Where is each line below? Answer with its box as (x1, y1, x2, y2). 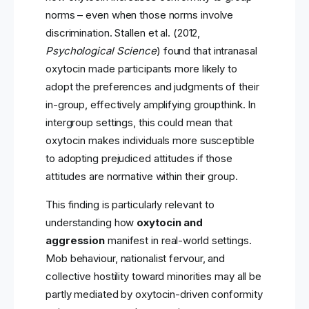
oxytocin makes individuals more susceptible (46, 134, 255, 148)
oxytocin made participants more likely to (46, 62, 237, 76)
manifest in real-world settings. (105, 234, 252, 248)
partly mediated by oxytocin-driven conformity (46, 288, 263, 301)
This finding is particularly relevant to (46, 198, 215, 212)
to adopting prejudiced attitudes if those (46, 152, 232, 166)
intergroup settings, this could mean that (46, 116, 232, 130)
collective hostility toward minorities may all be (46, 270, 262, 283)
